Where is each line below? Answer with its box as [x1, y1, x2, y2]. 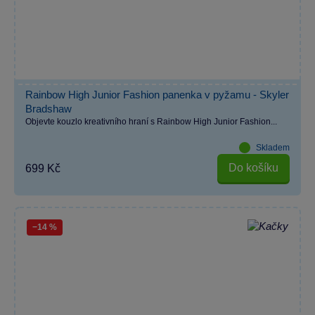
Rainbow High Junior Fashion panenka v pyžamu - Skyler [25, 88, 289, 101]
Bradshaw [25, 102, 72, 115]
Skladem [256, 142, 290, 153]
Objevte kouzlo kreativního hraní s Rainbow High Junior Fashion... [25, 116, 277, 127]
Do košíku [229, 162, 278, 174]
